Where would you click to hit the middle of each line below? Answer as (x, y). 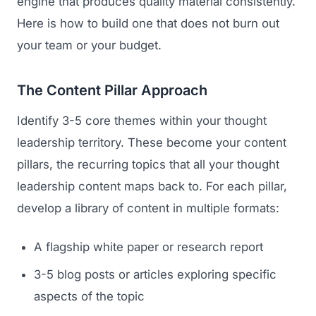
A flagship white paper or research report (148, 247)
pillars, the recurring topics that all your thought (148, 165)
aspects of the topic (89, 297)
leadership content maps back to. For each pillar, (152, 187)
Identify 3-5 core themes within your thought (142, 121)
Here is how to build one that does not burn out (148, 23)
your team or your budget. (89, 45)
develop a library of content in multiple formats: (148, 208)
